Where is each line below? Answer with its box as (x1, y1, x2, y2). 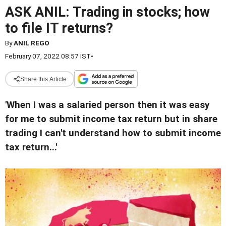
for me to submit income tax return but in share (5, 114, 217, 125)
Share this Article (20, 75, 67, 83)
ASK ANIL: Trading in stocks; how (5, 4, 210, 20)
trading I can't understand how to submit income (5, 128, 221, 139)
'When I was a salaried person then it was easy (5, 99, 209, 110)
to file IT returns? (5, 20, 113, 36)
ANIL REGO (14, 39, 49, 47)
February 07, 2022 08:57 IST (5, 52, 91, 60)
